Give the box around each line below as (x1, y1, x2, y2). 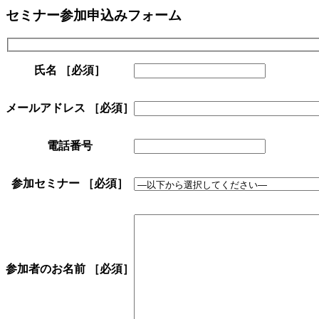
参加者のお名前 (6, 263, 88, 276)
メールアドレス (6, 102, 88, 115)
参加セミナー (11, 177, 83, 190)
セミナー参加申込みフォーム (6, 7, 182, 23)
